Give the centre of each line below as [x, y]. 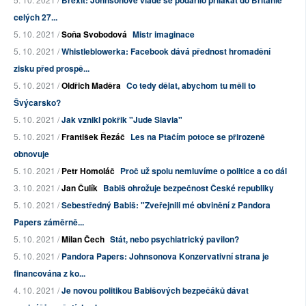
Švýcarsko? [37, 103]
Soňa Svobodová [94, 34]
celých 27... [36, 17]
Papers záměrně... [49, 222]
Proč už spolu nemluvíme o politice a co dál [204, 171]
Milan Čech [83, 239]
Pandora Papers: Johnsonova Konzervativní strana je [165, 256]
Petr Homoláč [88, 171]
